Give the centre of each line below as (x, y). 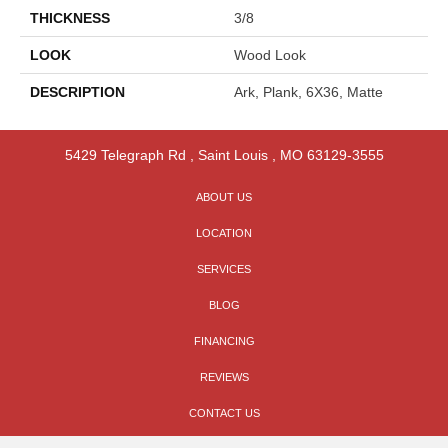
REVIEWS (224, 376)
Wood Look (270, 54)
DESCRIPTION (77, 91)
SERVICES (224, 268)
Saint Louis (232, 154)
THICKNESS (70, 17)
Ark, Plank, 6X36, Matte (308, 91)
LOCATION (224, 232)
